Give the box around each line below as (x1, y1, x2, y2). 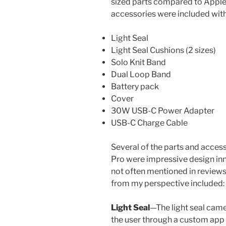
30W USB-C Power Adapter (111, 105, 214, 116)
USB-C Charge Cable (111, 118, 188, 128)
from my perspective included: (111, 178, 224, 188)
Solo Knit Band (111, 57, 166, 67)
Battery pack (111, 81, 159, 91)
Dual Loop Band (111, 69, 171, 79)
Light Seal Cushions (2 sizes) (111, 45, 216, 55)
